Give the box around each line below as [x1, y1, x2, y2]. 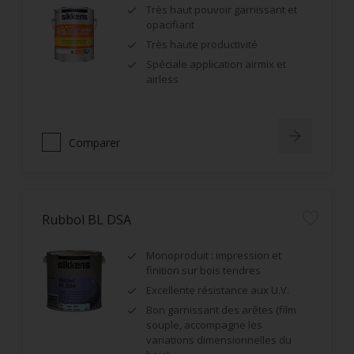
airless [146, 72, 179, 86]
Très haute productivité [146, 37, 258, 51]
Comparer [69, 134, 120, 150]
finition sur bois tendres [146, 263, 261, 277]
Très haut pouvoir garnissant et [146, 2, 297, 17]
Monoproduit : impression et [146, 248, 281, 262]
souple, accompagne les [146, 318, 262, 332]
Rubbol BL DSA [42, 211, 131, 228]
